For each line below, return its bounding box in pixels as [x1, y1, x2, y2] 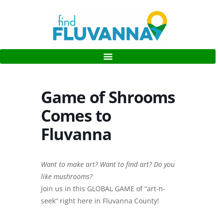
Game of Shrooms [41, 86, 175, 108]
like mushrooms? [41, 171, 92, 181]
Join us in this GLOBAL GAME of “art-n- [41, 183, 165, 193]
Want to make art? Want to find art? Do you [41, 159, 175, 169]
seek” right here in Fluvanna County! [41, 196, 159, 205]
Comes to [41, 104, 111, 127]
